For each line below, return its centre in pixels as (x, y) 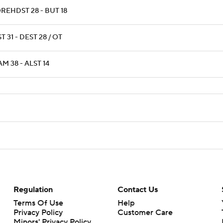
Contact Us (137, 190)
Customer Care (145, 213)
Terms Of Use (38, 203)
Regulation (33, 190)
